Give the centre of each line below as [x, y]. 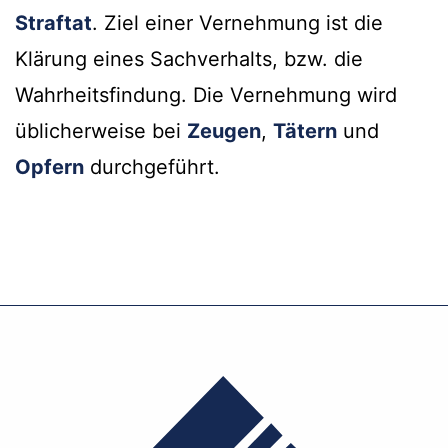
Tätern [305, 131]
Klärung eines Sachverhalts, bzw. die [189, 59]
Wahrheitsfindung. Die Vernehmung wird [206, 95]
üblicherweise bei [101, 131]
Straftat [53, 23]
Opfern [49, 167]
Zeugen [224, 131]
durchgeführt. [152, 167]
